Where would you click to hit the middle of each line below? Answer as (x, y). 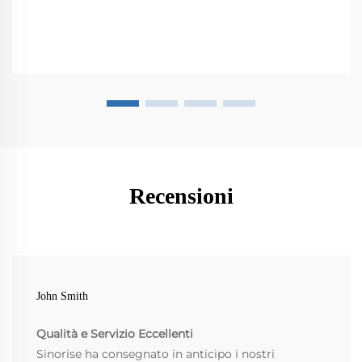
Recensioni (181, 196)
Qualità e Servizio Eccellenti (115, 334)
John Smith (62, 297)
